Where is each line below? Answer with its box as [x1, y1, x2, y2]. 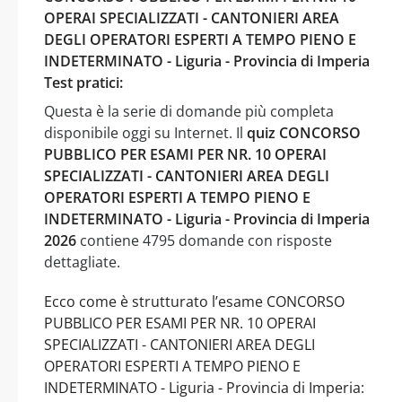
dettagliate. [44, 251, 120, 272]
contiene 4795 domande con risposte [76, 230, 332, 250]
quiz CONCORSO [247, 122, 361, 143]
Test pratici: [44, 72, 123, 92]
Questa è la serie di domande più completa [44, 100, 334, 121]
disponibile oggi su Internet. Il [44, 122, 247, 143]
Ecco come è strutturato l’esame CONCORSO [44, 291, 345, 311]
